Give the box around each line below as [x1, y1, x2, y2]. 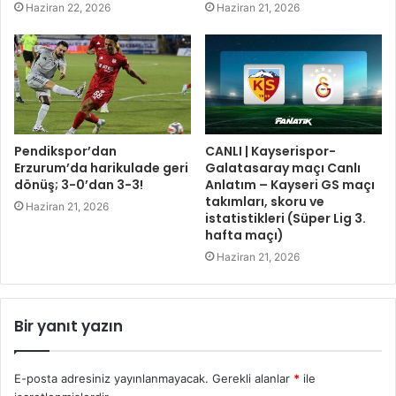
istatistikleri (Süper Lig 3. [205, 209, 366, 227]
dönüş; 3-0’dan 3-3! [14, 175, 143, 194]
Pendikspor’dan [14, 141, 117, 160]
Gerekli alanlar [212, 370, 293, 385]
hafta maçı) [205, 225, 284, 244]
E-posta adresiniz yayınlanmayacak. [14, 370, 209, 385]
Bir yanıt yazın [14, 315, 123, 337]
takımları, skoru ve [205, 192, 324, 210]
